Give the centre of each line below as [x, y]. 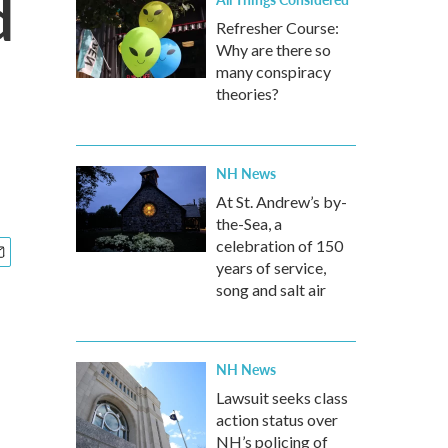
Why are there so [273, 49]
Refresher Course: [277, 27]
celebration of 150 [279, 245]
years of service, [271, 267]
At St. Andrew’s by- [281, 201]
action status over [277, 419]
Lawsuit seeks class [282, 397]
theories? [247, 93]
